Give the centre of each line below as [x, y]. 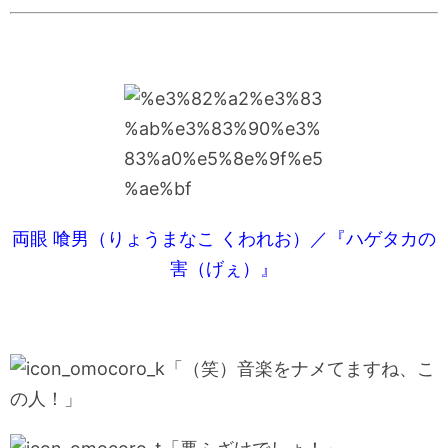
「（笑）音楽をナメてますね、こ [300, 368]
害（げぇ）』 [224, 268]
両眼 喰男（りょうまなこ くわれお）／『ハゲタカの [224, 238]
